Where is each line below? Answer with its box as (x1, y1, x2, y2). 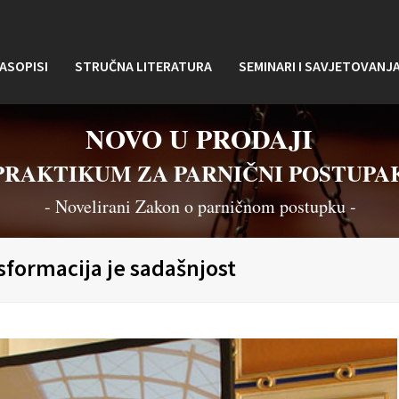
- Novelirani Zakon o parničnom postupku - (45, 194, 356, 218)
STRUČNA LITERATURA (75, 56, 212, 75)
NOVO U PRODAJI (85, 118, 313, 158)
